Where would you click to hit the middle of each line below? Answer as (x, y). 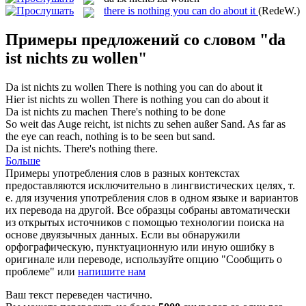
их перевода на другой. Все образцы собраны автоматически (148, 210)
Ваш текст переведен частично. (79, 295)
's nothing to (164, 112)
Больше (23, 161)
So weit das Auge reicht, (59, 124)
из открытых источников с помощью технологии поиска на (145, 223)
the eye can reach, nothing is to (73, 137)
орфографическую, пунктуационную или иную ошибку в (140, 247)
